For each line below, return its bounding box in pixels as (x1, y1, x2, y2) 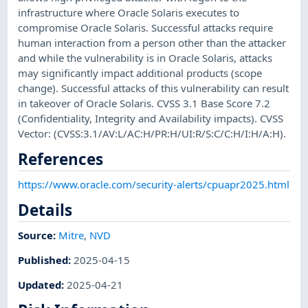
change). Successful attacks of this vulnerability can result (18, 80, 289, 95)
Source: (18, 228, 59, 242)
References (18, 148, 104, 170)
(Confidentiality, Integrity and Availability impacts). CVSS (18, 111, 284, 125)
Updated (18, 278, 62, 292)
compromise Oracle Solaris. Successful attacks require (18, 20, 274, 34)
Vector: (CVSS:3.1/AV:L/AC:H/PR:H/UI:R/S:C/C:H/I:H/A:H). (18, 126, 287, 140)
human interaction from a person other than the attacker (18, 35, 287, 49)
